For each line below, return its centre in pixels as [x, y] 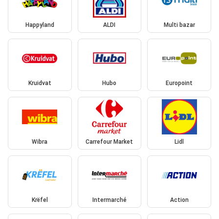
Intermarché [109, 200]
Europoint [179, 83]
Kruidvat [40, 83]
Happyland [40, 25]
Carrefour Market [109, 142]
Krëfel [40, 200]
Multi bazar [179, 25]
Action [179, 200]
